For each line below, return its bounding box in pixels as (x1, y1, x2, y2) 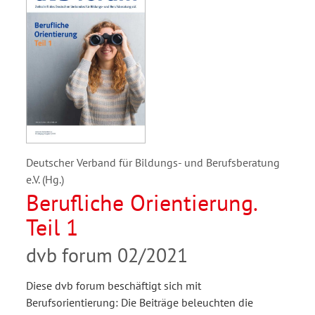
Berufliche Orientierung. (26, 188, 258, 218)
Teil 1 (26, 212, 78, 243)
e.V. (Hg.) (26, 172, 64, 187)
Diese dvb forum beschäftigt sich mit (26, 278, 201, 293)
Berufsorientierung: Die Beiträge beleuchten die (26, 295, 253, 310)
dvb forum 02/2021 (26, 242, 188, 269)
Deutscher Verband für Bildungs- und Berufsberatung (26, 155, 280, 170)
